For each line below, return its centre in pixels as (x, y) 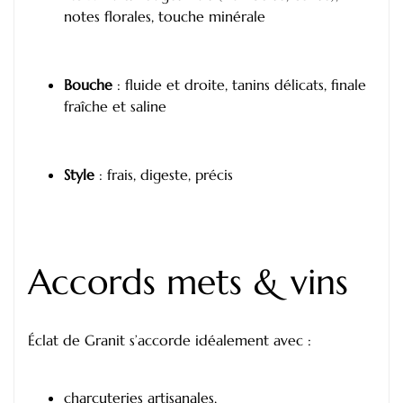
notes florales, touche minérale (165, 17)
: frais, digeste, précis (164, 174)
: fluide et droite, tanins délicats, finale (239, 84)
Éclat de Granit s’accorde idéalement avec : (170, 340)
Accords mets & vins (188, 282)
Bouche (88, 84)
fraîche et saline (115, 106)
